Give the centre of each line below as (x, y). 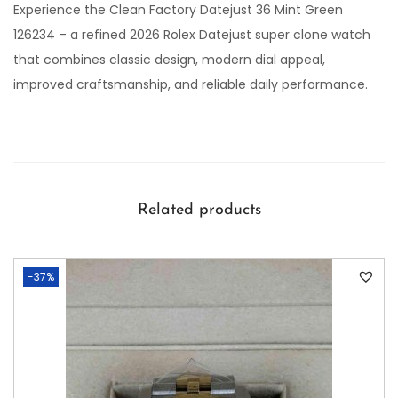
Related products (199, 210)
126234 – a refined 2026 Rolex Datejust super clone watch (192, 35)
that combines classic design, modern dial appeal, (169, 60)
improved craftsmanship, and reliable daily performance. (191, 84)
